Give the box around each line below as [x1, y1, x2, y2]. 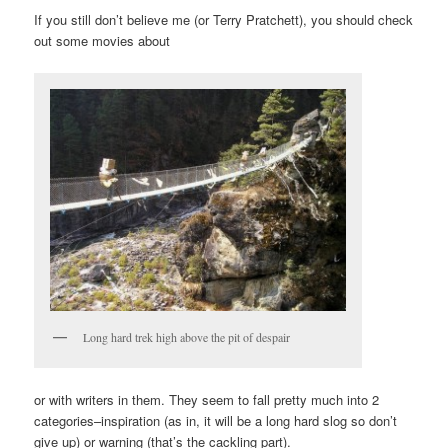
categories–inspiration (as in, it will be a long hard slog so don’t [34, 410, 398, 430]
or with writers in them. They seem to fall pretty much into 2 [34, 389, 380, 409]
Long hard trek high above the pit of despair [83, 328, 291, 345]
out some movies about [34, 31, 171, 51]
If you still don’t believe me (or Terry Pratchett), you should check [34, 10, 414, 30]
